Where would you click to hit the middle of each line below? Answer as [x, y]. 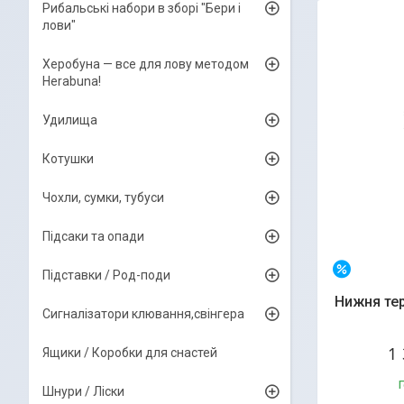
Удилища [70, 120]
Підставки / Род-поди [106, 275]
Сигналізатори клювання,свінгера [143, 314]
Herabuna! [72, 81]
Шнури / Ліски [83, 391]
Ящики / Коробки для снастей [130, 353]
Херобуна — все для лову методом [146, 64]
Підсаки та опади [93, 236]
